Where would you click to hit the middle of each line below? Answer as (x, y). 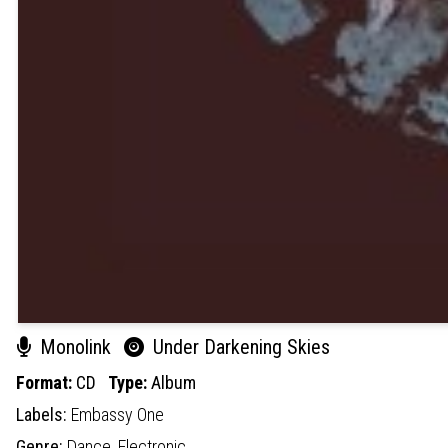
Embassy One (117, 414)
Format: (46, 382)
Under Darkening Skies (239, 346)
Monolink (75, 346)
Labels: (43, 414)
